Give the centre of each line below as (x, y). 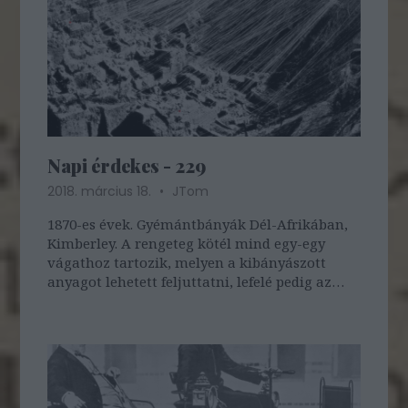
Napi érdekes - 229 (127, 165)
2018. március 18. (102, 191)
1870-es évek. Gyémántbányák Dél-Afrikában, (198, 224)
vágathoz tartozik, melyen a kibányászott (187, 262)
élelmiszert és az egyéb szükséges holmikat (192, 300)
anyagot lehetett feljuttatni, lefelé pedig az (190, 281)
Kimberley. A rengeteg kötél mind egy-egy (187, 243)
